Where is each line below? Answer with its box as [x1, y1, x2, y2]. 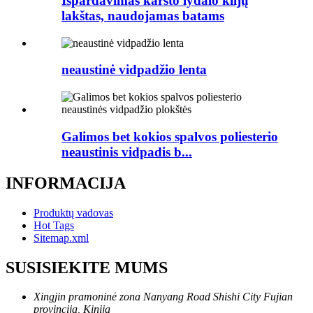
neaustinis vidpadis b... [61, 144, 192, 159]
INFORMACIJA [6, 173, 126, 192]
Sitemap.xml [34, 231, 89, 244]
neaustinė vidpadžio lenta [61, 62, 207, 78]
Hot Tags [34, 219, 74, 231]
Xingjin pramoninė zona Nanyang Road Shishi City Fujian [34, 291, 293, 303]
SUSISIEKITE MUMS [6, 258, 168, 277]
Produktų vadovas [34, 206, 113, 219]
